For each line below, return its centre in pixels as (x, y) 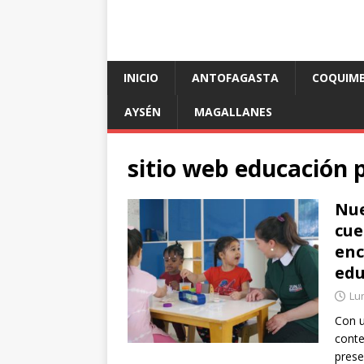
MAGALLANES (233, 112)
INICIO (141, 78)
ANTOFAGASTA (235, 78)
